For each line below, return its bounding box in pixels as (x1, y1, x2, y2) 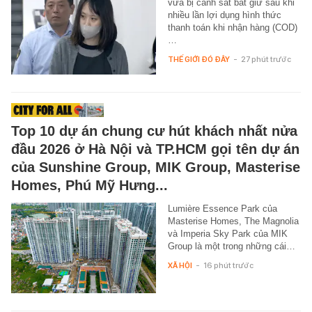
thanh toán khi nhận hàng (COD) (167, 22, 297, 33)
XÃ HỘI (167, 260, 192, 271)
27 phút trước (240, 54, 291, 65)
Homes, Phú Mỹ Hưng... (11, 178, 168, 194)
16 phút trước (203, 260, 253, 271)
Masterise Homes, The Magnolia (167, 216, 299, 227)
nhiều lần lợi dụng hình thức (167, 10, 281, 21)
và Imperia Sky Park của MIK (167, 228, 288, 240)
